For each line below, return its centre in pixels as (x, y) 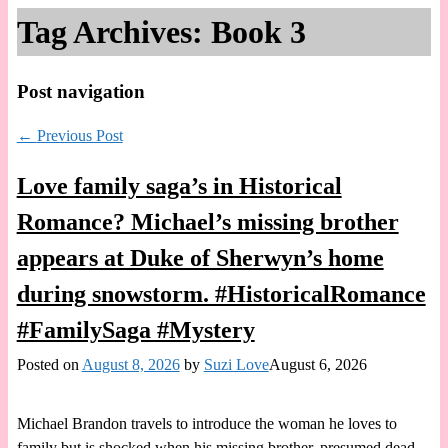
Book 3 (258, 32)
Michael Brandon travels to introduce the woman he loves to (206, 424)
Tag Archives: (113, 32)
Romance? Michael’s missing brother (207, 222)
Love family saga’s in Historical (179, 186)
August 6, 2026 (317, 364)
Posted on (49, 364)
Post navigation (80, 91)
